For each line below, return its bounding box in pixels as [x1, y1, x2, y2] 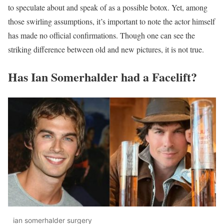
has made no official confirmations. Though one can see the [8, 30, 195, 41]
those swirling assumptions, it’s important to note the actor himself [8, 16, 215, 27]
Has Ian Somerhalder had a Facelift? [8, 68, 197, 86]
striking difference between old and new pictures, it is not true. [8, 44, 204, 55]
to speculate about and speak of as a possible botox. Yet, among [8, 2, 207, 13]
